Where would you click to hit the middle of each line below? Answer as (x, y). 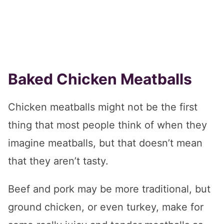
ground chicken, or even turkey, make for (106, 207)
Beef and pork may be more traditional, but (109, 189)
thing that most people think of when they (107, 125)
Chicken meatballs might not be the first (103, 107)
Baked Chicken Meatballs (100, 79)
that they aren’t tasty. (58, 161)
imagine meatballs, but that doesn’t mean (105, 143)
